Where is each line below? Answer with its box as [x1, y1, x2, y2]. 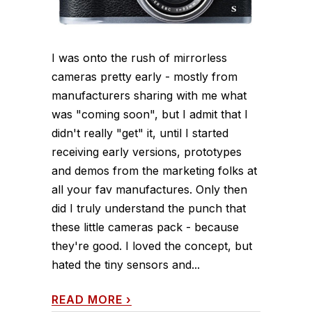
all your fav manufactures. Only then [52, 182, 247, 197]
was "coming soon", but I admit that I [52, 107, 248, 122]
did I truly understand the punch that [52, 201, 246, 216]
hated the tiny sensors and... [52, 258, 200, 272]
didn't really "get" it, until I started [52, 126, 228, 141]
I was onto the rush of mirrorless [52, 51, 227, 65]
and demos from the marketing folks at [52, 164, 257, 178]
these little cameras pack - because [52, 220, 239, 235]
